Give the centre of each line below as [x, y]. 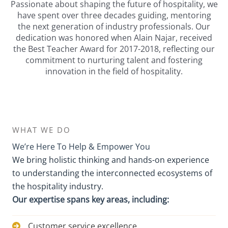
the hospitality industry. [58, 186]
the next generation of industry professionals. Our [114, 26]
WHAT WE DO [41, 130]
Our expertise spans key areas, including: [91, 199]
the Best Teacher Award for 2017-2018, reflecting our [114, 49]
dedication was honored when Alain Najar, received [114, 38]
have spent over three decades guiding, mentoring [114, 15]
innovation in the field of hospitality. [114, 71]
